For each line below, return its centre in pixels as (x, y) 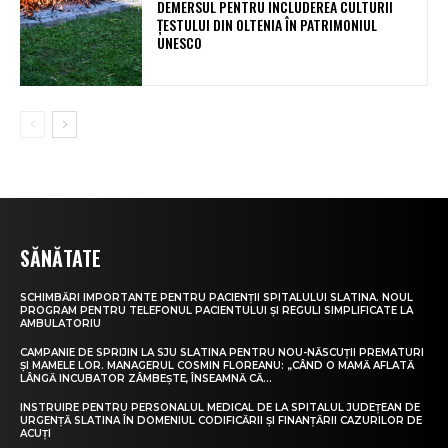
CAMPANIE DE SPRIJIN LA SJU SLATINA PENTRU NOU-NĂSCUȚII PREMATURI (222, 353)
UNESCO (180, 42)
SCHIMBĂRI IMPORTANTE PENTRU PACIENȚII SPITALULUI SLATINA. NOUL (216, 298)
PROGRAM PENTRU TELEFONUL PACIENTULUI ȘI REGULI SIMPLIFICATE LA (216, 311)
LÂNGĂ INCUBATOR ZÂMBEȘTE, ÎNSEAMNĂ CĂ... (146, 379)
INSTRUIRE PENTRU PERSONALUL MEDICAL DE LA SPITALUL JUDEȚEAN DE (220, 408)
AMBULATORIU (60, 324)
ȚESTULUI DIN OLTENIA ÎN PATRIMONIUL (267, 24)
